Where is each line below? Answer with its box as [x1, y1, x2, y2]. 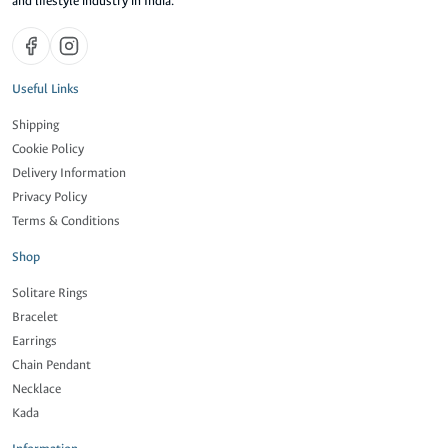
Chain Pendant [12, 356, 91, 374]
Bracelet [12, 308, 58, 326]
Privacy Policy [12, 188, 87, 206]
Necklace [12, 380, 61, 398]
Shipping [12, 116, 59, 134]
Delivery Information [12, 164, 126, 182]
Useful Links [12, 80, 79, 98]
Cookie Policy [12, 140, 84, 158]
